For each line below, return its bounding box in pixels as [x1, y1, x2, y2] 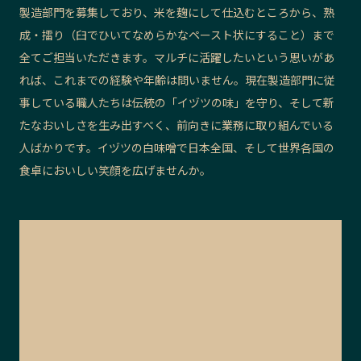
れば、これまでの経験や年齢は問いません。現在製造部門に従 [19, 72, 335, 89]
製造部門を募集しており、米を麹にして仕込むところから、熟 [19, 4, 334, 21]
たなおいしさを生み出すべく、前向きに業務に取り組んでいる [19, 117, 334, 134]
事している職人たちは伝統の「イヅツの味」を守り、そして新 [19, 94, 334, 111]
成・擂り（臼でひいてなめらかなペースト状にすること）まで [19, 27, 334, 44]
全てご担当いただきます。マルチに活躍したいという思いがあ [19, 49, 334, 66]
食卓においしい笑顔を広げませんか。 [19, 162, 211, 179]
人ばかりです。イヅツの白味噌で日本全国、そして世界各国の [19, 139, 334, 156]
